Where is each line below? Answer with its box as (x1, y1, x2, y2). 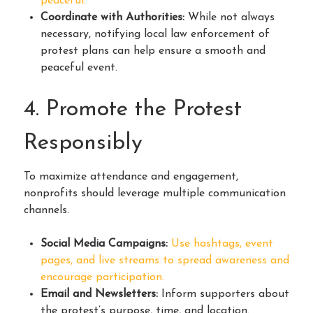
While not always (184, 11, 275, 23)
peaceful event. (41, 61, 117, 73)
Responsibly (24, 131, 143, 154)
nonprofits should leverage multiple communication (24, 187, 286, 199)
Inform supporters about (158, 288, 289, 300)
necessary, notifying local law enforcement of (41, 28, 270, 40)
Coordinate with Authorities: (41, 11, 184, 23)
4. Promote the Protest (24, 98, 242, 121)
